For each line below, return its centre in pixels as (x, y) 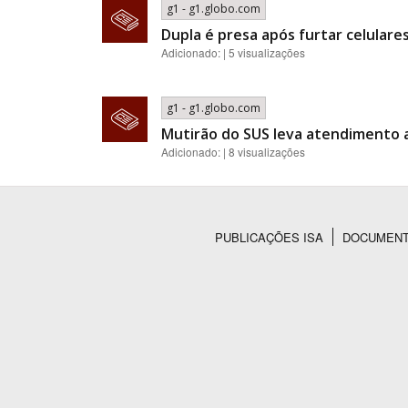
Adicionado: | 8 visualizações (233, 152)
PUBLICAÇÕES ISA (269, 237)
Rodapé (142, 261)
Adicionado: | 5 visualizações (233, 52)
